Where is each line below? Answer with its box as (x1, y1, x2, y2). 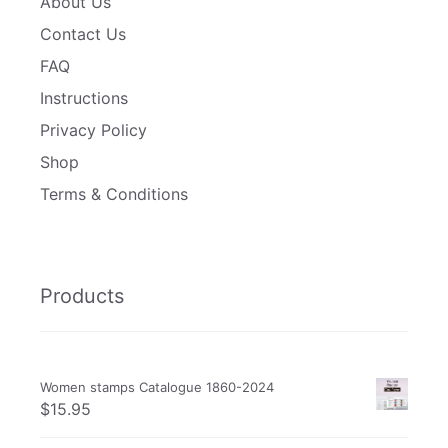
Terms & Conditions (40, 183, 188, 204)
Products (40, 283, 124, 308)
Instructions (40, 87, 128, 108)
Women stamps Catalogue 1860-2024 (40, 378, 274, 395)
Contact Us (40, 23, 126, 44)
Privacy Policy (40, 119, 147, 140)
